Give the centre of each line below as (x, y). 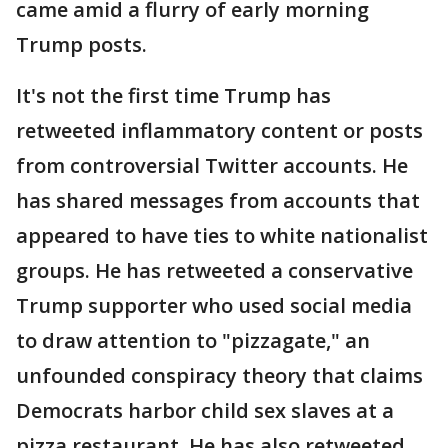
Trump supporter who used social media (214, 306)
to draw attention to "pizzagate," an (193, 341)
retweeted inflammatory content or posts (219, 131)
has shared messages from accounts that (218, 201)
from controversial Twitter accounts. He (212, 166)
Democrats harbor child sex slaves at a (205, 411)
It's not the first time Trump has (173, 96)
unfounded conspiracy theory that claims (219, 376)
